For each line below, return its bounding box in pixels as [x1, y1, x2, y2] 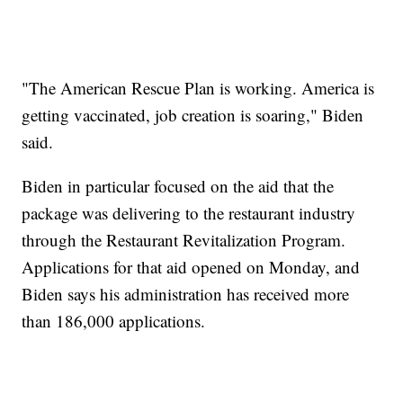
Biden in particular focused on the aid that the [22, 175, 335, 198]
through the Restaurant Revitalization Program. [22, 228, 346, 252]
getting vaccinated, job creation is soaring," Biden [22, 103, 364, 127]
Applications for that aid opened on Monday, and [22, 255, 361, 279]
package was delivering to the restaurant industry [22, 201, 356, 225]
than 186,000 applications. [22, 309, 206, 333]
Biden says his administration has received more [22, 282, 350, 306]
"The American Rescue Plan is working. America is [22, 76, 375, 100]
